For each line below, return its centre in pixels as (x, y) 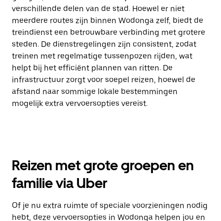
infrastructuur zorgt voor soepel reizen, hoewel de (104, 80)
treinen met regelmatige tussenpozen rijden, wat (102, 56)
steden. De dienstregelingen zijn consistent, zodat (104, 44)
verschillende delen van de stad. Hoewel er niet (98, 9)
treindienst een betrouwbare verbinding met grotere (109, 32)
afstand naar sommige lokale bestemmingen (95, 92)
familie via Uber (60, 183)
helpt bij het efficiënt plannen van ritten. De (92, 68)
